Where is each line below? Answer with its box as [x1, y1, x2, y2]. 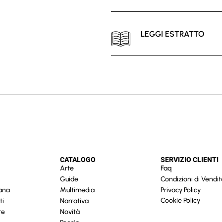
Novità [60, 207, 80, 216]
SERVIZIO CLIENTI [161, 155, 219, 164]
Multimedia [60, 185, 95, 194]
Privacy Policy [161, 185, 201, 194]
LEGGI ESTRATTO [141, 29, 204, 39]
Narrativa [60, 196, 89, 205]
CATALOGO [60, 155, 96, 164]
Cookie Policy [161, 196, 200, 205]
